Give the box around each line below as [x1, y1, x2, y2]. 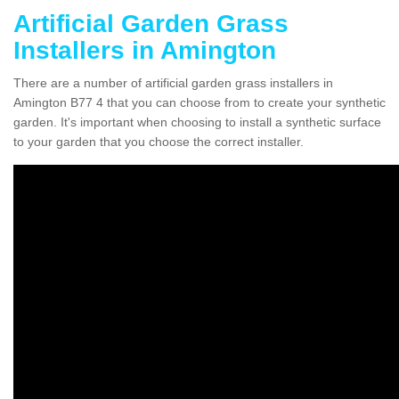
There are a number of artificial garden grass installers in [13, 75, 333, 90]
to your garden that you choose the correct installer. [13, 134, 304, 149]
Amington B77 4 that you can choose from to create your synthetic [13, 94, 386, 110]
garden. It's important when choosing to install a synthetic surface [13, 114, 381, 129]
